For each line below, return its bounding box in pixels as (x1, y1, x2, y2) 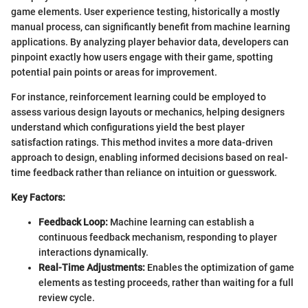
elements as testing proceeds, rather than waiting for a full (38, 276, 294, 288)
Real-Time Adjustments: (38, 261, 145, 273)
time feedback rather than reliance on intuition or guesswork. (11, 166, 277, 178)
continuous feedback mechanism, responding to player (38, 231, 277, 243)
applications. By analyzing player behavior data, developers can (11, 36, 289, 47)
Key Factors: (11, 191, 65, 203)
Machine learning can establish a (108, 216, 254, 228)
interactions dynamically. (38, 246, 148, 258)
